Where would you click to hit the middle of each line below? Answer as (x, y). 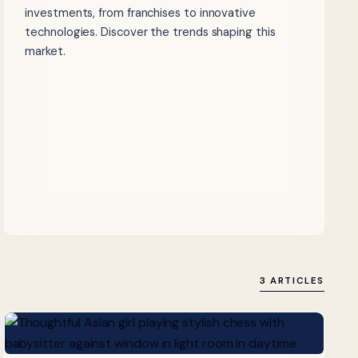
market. (45, 52)
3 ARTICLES (292, 280)
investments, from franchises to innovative (140, 13)
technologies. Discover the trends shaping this (150, 32)
